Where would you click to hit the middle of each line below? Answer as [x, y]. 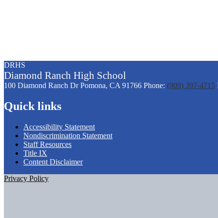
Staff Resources [47, 145]
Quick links [33, 106]
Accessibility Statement [59, 127]
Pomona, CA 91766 [111, 86]
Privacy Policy [26, 179]
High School [100, 75]
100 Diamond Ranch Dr [41, 86]
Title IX [35, 153]
